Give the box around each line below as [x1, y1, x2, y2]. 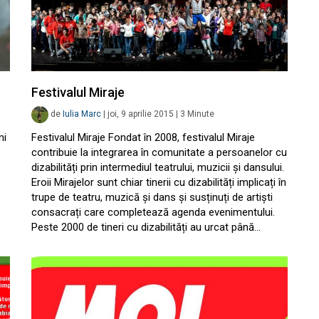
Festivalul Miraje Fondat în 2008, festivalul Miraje [31, 131, 255, 144]
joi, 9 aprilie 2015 [108, 109, 174, 120]
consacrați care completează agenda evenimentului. [31, 206, 275, 219]
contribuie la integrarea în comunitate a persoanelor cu [31, 146, 287, 159]
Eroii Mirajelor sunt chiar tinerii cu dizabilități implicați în [31, 176, 286, 189]
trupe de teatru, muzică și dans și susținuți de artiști [31, 191, 273, 204]
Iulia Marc [63, 109, 101, 120]
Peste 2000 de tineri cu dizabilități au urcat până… [31, 221, 261, 234]
